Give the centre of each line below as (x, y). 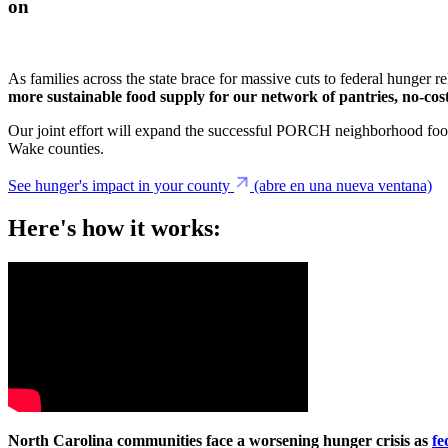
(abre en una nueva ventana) (343, 186)
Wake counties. (58, 149)
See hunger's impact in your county (119, 186)
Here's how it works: (114, 228)
